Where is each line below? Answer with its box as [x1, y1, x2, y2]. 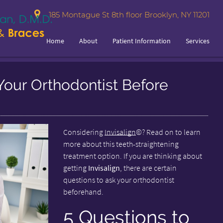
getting [63, 163, 88, 173]
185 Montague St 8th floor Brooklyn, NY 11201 [45, 10, 210, 19]
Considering [63, 127, 105, 137]
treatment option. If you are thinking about [63, 151, 202, 161]
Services [186, 36, 210, 45]
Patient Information [112, 36, 171, 45]
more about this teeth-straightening [63, 139, 179, 149]
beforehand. [63, 187, 104, 197]
